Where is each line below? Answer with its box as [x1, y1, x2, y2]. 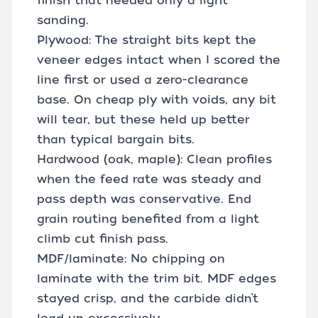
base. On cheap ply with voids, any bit [37, 92, 276, 106]
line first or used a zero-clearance [37, 72, 248, 87]
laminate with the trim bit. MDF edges [37, 271, 276, 285]
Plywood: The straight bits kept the [37, 33, 256, 47]
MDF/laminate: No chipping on [37, 251, 225, 265]
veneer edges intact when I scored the [37, 53, 280, 67]
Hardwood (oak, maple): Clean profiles [37, 152, 272, 166]
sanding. [37, 13, 89, 27]
